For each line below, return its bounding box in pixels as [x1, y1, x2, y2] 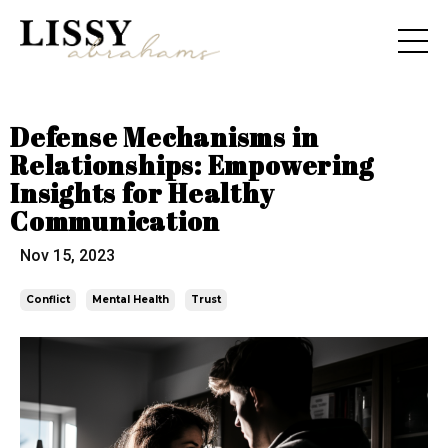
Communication [10, 202, 221, 239]
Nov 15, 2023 [20, 245, 115, 265]
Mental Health [92, 292, 169, 306]
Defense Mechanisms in [10, 118, 319, 155]
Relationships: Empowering [10, 146, 374, 183]
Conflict [26, 292, 70, 306]
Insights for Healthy [10, 174, 275, 211]
